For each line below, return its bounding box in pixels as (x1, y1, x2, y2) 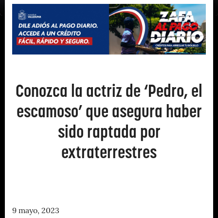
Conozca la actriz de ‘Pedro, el (16, 79, 202, 102)
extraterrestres (61, 141, 157, 163)
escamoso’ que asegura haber (16, 100, 202, 122)
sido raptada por (57, 120, 161, 143)
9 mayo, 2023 (12, 207, 59, 215)
